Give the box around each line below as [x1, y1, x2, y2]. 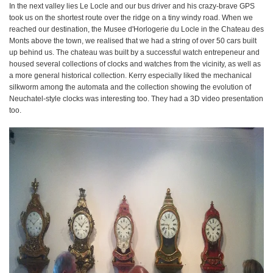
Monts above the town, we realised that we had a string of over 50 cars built [9, 37, 257, 45]
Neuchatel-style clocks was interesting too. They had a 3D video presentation [9, 94, 263, 103]
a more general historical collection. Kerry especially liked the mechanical [9, 71, 252, 80]
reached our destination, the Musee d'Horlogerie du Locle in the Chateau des [9, 25, 264, 34]
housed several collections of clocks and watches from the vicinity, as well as [9, 60, 261, 68]
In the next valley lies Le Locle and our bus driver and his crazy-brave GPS [9, 2, 255, 10]
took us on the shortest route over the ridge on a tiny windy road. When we [9, 13, 253, 22]
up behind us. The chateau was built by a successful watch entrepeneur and [9, 48, 260, 57]
